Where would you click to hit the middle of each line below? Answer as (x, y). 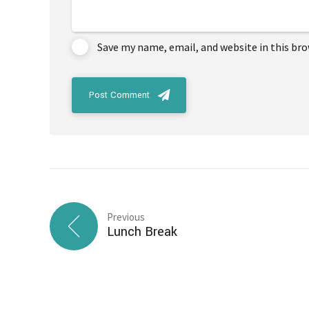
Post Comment (119, 96)
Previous (126, 217)
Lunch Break (142, 231)
